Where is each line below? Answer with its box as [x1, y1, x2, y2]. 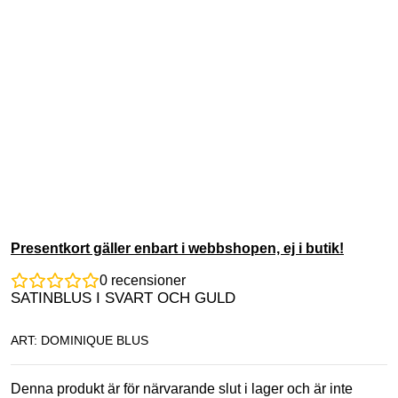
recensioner [107, 273, 186, 289]
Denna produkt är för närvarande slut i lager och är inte [11, 380, 353, 396]
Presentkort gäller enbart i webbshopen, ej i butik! [11, 241, 344, 256]
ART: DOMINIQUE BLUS [11, 332, 148, 347]
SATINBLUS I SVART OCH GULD [11, 290, 235, 307]
